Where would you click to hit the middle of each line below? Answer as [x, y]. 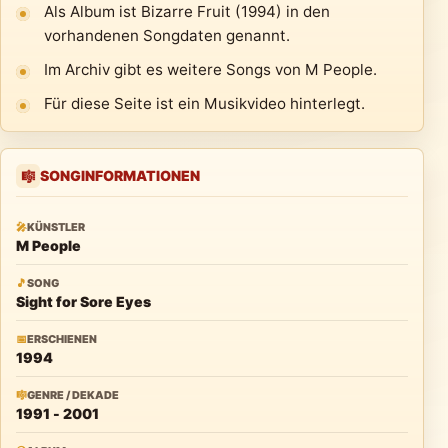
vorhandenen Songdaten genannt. [167, 35]
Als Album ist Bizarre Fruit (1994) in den [187, 11]
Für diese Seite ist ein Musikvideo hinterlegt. [204, 103]
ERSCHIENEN [62, 339]
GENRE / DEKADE [73, 395]
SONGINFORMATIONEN [120, 175]
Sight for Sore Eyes [83, 301]
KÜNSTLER [56, 227]
